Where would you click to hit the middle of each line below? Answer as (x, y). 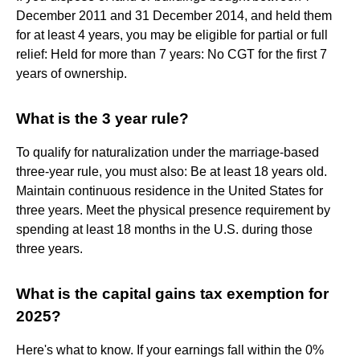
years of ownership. (72, 73)
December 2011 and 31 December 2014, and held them (174, 15)
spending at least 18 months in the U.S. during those (164, 229)
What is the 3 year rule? (102, 118)
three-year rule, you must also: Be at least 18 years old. (172, 171)
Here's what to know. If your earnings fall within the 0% (170, 350)
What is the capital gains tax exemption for (172, 293)
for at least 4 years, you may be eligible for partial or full (172, 35)
